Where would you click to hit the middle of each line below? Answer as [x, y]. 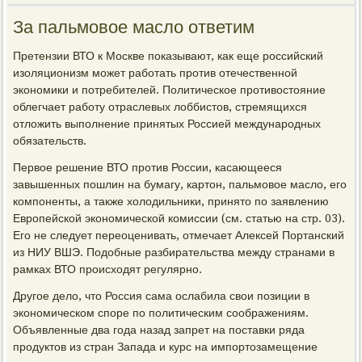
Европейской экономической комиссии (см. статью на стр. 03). [179, 218]
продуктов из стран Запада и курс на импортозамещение [166, 347]
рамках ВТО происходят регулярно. [108, 269]
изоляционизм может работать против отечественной [156, 73]
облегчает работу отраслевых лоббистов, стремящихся [160, 107]
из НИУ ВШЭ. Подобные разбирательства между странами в [174, 252]
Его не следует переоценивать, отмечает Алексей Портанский [179, 235]
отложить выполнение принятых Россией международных [167, 124]
